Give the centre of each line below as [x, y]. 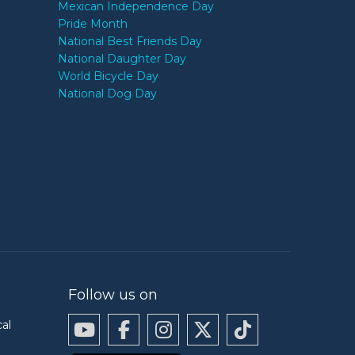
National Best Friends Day [130, 41]
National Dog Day [107, 93]
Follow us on [113, 294]
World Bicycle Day [108, 76]
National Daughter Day [122, 58]
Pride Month [92, 23]
